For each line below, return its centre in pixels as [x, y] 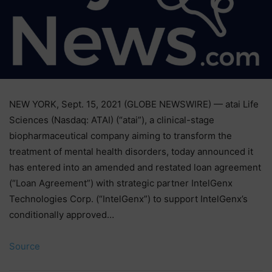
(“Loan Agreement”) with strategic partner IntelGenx [121, 183]
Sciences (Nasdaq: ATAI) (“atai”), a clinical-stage [112, 120]
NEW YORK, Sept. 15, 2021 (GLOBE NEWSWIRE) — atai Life [134, 104]
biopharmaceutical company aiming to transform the [121, 135]
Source [25, 246]
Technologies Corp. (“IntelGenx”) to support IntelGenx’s [128, 199]
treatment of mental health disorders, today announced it [131, 151]
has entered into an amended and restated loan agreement [135, 167]
